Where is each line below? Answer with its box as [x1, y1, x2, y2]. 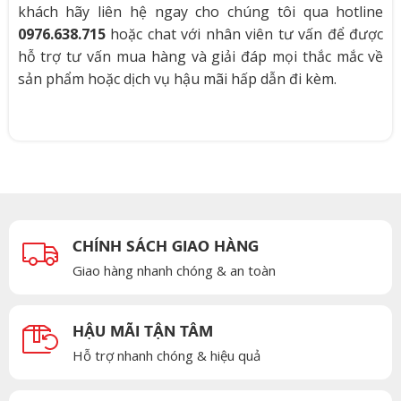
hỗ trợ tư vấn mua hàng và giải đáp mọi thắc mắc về [17, 47, 384, 67]
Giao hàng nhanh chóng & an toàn [72, 261, 276, 280]
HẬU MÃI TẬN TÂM [72, 320, 213, 341]
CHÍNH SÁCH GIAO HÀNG [72, 235, 259, 256]
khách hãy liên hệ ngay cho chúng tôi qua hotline [17, 2, 384, 22]
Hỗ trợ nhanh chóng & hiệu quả [72, 346, 260, 365]
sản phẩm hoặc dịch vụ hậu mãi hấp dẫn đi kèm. [17, 69, 337, 90]
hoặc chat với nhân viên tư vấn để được [105, 24, 384, 45]
